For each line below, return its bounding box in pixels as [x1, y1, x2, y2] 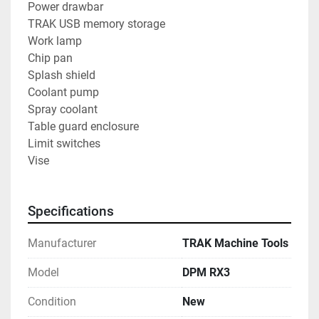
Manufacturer [28, 236, 96, 251]
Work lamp [28, 34, 82, 48]
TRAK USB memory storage [28, 17, 165, 31]
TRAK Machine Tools [182, 236, 288, 251]
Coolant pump [28, 85, 99, 100]
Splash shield [28, 68, 95, 83]
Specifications [28, 204, 114, 220]
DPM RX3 [182, 266, 230, 280]
